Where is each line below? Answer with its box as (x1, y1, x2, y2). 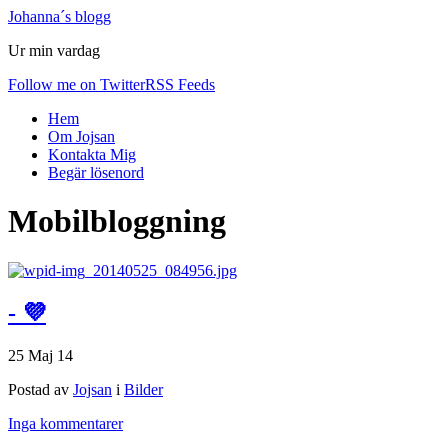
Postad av (8, 380, 73, 398)
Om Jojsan (48, 128, 115, 145)
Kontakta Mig (48, 146, 136, 163)
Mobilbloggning (8, 203, 226, 240)
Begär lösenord (48, 164, 144, 181)
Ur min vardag (8, 42, 100, 59)
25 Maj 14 (8, 346, 73, 364)
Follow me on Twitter (8, 76, 145, 93)
